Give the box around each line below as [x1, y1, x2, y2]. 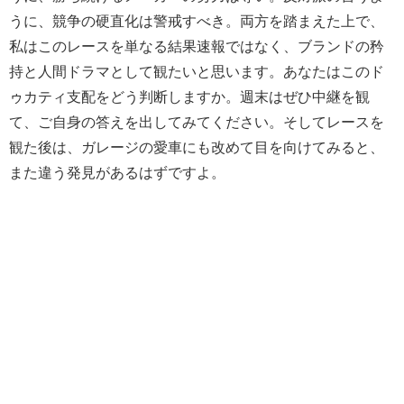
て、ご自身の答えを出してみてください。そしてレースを [9, 114, 384, 129]
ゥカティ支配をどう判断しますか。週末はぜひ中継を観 [9, 88, 370, 104]
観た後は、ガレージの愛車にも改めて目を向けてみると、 [9, 139, 384, 154]
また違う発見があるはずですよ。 [9, 164, 225, 179]
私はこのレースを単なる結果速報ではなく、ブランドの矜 [9, 38, 384, 53]
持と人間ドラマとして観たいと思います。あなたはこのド [9, 63, 384, 78]
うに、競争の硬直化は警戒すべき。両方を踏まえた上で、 [9, 13, 384, 28]
